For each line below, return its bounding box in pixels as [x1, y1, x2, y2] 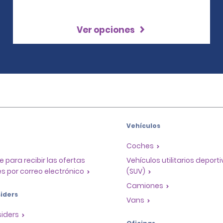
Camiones [126, 180, 163, 191]
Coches [126, 140, 154, 151]
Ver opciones [77, 24, 137, 36]
